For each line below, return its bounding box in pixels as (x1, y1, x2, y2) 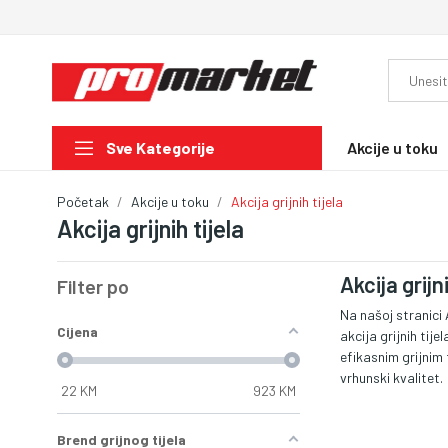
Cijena (57, 322, 98, 340)
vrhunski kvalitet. (339, 368, 443, 386)
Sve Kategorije (106, 138, 215, 158)
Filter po (57, 273, 129, 298)
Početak (57, 192, 109, 210)
